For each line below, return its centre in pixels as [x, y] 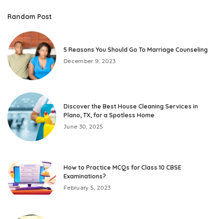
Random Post [30, 16]
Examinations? [85, 176]
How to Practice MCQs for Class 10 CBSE [122, 168]
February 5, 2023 [87, 188]
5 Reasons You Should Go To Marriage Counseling [136, 50]
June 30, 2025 [83, 127]
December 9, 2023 [90, 61]
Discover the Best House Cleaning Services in [131, 107]
